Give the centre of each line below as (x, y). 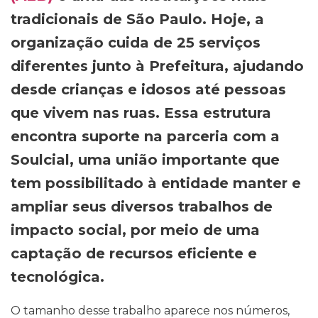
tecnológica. (57, 276)
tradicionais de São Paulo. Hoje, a (137, 19)
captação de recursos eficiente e (134, 253)
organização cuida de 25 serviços (136, 42)
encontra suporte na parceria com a (145, 136)
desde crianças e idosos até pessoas (148, 89)
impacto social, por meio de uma (135, 230)
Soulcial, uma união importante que (145, 159)
